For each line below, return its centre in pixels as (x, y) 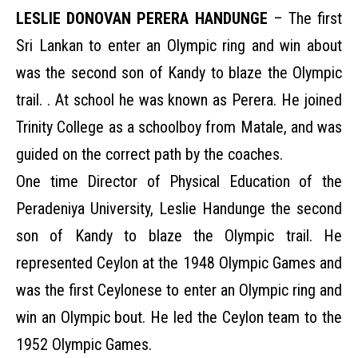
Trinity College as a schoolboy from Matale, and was (179, 127)
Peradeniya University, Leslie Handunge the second (179, 209)
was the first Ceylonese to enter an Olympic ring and (179, 290)
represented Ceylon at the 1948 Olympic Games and (179, 263)
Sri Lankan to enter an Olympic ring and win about (179, 46)
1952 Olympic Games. (84, 344)
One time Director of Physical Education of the (179, 181)
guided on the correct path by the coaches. (149, 154)
